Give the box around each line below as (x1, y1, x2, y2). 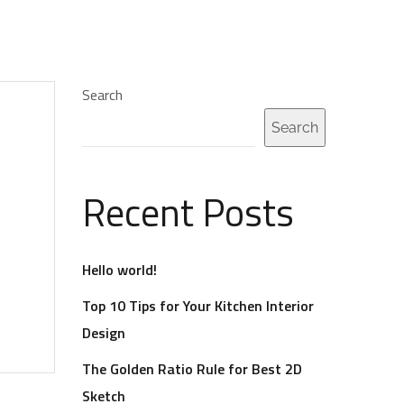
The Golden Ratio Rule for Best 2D (82, 358, 302, 380)
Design (82, 322, 125, 344)
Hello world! (82, 259, 157, 280)
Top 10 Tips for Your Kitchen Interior (82, 295, 314, 317)
